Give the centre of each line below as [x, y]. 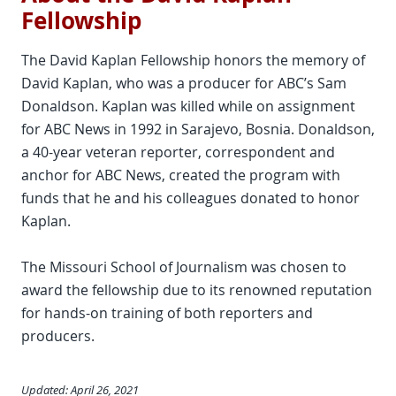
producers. [58, 336]
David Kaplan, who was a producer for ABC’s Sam [184, 84]
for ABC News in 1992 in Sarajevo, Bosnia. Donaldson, [198, 129]
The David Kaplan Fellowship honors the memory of [193, 61]
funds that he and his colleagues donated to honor [190, 198]
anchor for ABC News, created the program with [181, 175]
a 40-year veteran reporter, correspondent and [178, 152]
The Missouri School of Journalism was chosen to [184, 267]
